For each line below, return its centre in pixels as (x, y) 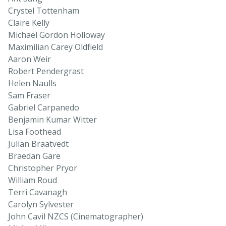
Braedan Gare (34, 156)
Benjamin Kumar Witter (52, 120)
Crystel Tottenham (44, 11)
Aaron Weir (30, 59)
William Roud (33, 180)
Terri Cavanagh (38, 192)
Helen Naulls (32, 83)
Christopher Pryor (43, 168)
